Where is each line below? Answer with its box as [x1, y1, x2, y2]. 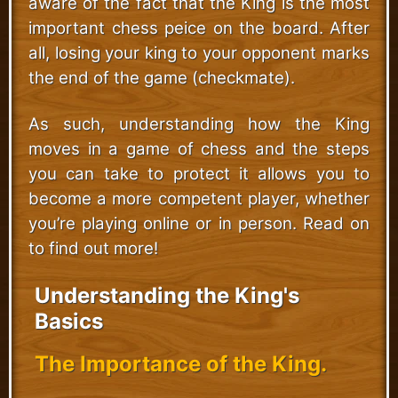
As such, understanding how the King [28, 114, 370, 134]
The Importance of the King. [34, 350, 327, 377]
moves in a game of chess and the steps [28, 139, 370, 159]
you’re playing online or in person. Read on [28, 213, 370, 234]
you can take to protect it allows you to [28, 163, 370, 184]
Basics [34, 308, 103, 334]
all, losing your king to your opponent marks [28, 43, 370, 63]
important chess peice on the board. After [28, 18, 370, 38]
